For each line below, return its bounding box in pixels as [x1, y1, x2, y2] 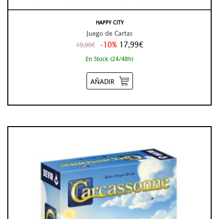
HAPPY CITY [95, 18, 124, 26]
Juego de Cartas [87, 28, 132, 38]
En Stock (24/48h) [86, 54, 133, 64]
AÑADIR [90, 77, 114, 87]
